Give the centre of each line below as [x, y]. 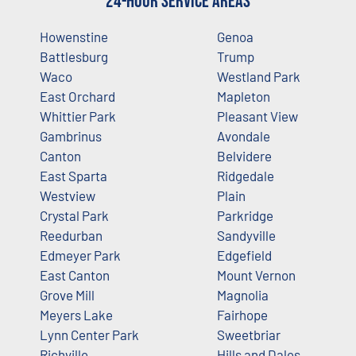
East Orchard [77, 96]
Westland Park [258, 76]
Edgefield [244, 255]
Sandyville [246, 235]
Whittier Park [78, 116]
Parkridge [245, 215]
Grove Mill [67, 294]
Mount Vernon [256, 275]
